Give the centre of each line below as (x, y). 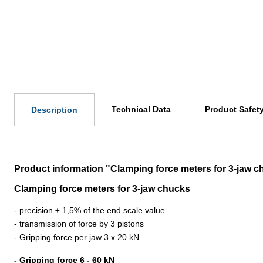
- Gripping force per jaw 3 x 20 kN (77, 237)
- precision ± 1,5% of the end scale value (90, 210)
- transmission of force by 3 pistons (79, 224)
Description (54, 110)
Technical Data (141, 109)
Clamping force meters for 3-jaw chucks (102, 189)
